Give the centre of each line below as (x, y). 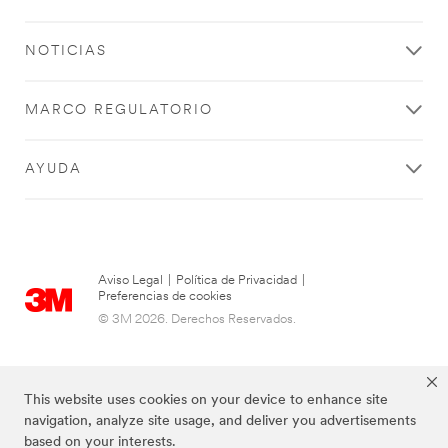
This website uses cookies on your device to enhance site (206, 401)
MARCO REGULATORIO (119, 111)
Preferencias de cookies (165, 296)
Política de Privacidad (236, 280)
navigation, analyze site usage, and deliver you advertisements (220, 422)
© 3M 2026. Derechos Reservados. (197, 319)
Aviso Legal (130, 280)
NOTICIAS (66, 52)
